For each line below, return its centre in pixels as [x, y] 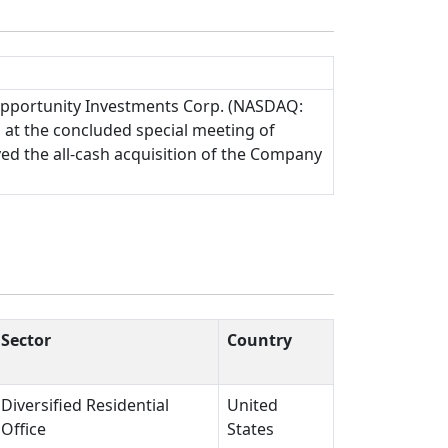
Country [259, 340]
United [252, 405]
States [250, 429]
